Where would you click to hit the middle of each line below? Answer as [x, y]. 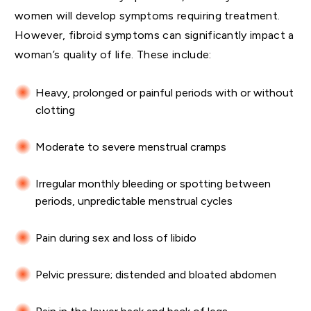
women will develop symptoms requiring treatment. [148, 16]
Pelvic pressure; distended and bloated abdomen [156, 275]
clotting [55, 110]
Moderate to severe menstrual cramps [131, 147]
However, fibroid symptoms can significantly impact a [154, 35]
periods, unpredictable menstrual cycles [135, 201]
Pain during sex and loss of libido [116, 238]
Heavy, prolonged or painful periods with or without [165, 93]
